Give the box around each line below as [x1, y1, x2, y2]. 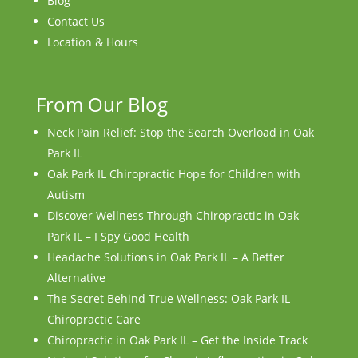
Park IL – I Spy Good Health [46, 228, 189, 244]
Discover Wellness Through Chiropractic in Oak [46, 207, 299, 223]
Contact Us [46, 13, 105, 29]
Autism [46, 186, 85, 202]
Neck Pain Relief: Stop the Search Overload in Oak [46, 124, 314, 140]
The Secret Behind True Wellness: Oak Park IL [46, 290, 290, 306]
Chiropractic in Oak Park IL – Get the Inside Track [46, 332, 308, 348]
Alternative [46, 269, 105, 285]
